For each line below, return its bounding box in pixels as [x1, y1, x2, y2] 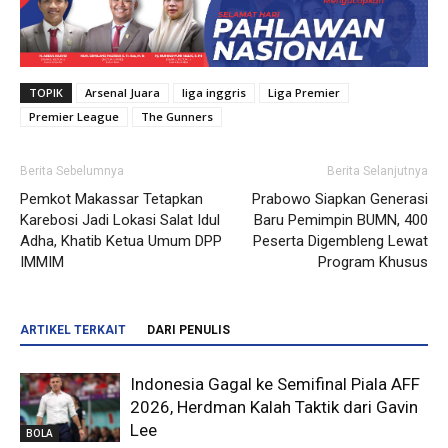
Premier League [29, 109, 119, 125]
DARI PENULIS [147, 323, 230, 338]
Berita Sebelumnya [20, 164, 124, 179]
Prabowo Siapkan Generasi [252, 190, 428, 209]
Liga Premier [268, 85, 340, 101]
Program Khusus [318, 253, 428, 272]
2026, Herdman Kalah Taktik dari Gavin [130, 397, 418, 418]
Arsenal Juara [85, 85, 160, 101]
